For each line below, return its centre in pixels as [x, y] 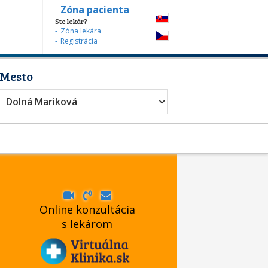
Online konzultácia [87, 209]
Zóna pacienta [95, 10]
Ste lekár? [71, 21]
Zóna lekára [81, 31]
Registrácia [79, 41]
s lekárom [87, 223]
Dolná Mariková [42, 102]
